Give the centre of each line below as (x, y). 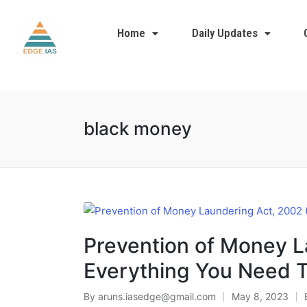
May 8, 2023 (260, 296)
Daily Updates (224, 33)
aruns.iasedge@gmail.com (157, 296)
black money (138, 128)
